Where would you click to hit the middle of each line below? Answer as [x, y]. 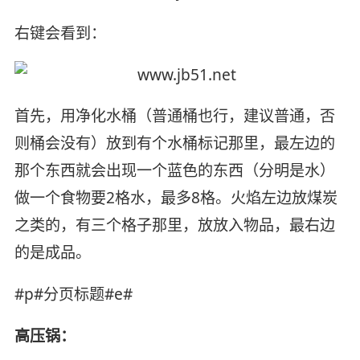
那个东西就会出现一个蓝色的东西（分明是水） [174, 171]
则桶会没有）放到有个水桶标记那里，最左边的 [174, 143]
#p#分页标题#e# [73, 295]
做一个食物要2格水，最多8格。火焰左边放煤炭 [176, 198]
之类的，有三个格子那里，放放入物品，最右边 [174, 225]
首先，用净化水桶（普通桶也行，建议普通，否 [174, 116]
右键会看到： [60, 33]
